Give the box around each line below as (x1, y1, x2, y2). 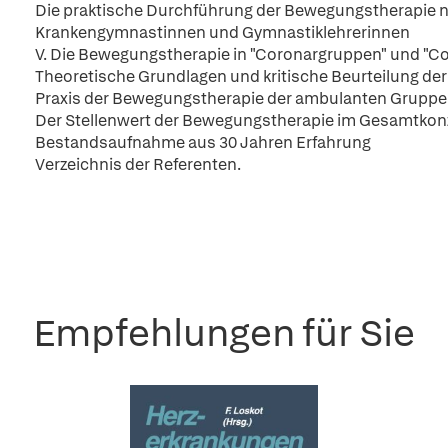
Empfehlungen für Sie (33, 308, 415, 357)
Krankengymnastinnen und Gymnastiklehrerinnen (35, 22, 410, 43)
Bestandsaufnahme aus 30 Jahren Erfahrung (35, 132, 371, 153)
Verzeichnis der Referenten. (35, 154, 241, 175)
